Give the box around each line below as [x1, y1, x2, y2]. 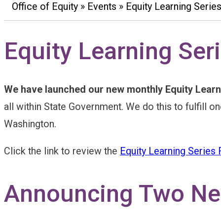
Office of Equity [12, 1, 78, 12]
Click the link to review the [4, 145, 120, 157]
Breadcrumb [12, 17, 113, 39]
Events [87, 1, 116, 12]
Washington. [4, 118, 56, 130]
